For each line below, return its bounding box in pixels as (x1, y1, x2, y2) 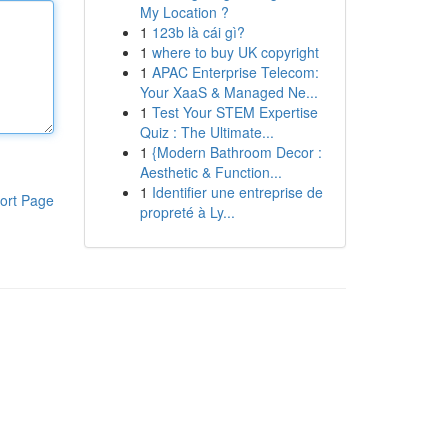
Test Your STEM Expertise (151, 102, 318, 122)
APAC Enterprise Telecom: (151, 62, 319, 82)
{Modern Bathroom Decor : (151, 142, 322, 162)
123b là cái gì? (151, 22, 245, 42)
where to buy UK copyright (151, 42, 319, 62)
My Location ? (139, 2, 229, 22)
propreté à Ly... (139, 202, 235, 222)
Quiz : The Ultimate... (139, 122, 274, 142)
